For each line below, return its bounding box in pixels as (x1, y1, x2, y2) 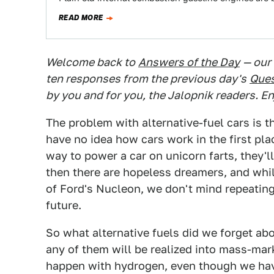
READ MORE (59, 12, 103, 23)
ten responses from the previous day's (46, 72, 246, 85)
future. (46, 199, 81, 212)
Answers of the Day (138, 56, 240, 68)
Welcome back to (46, 56, 135, 68)
